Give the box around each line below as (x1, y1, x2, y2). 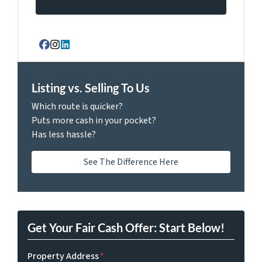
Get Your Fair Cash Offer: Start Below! (27, 220, 225, 235)
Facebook (43, 43, 85, 58)
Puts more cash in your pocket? (32, 113, 156, 127)
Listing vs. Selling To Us (32, 80, 150, 95)
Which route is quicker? (32, 99, 123, 113)
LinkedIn (64, 43, 101, 58)
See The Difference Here (84, 155, 178, 168)
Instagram (54, 43, 99, 58)
